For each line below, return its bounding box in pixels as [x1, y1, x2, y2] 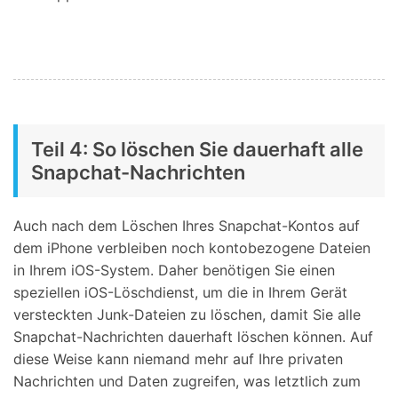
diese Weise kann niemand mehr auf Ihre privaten [13, 349, 343, 368]
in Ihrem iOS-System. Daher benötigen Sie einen [13, 260, 335, 279]
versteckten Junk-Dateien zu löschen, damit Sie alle [13, 305, 361, 323]
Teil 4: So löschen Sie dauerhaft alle [31, 137, 363, 161]
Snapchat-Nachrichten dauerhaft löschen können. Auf [13, 327, 373, 346]
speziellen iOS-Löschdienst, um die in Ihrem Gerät [13, 283, 347, 301]
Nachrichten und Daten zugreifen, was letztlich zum [13, 371, 361, 390]
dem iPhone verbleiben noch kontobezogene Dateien [13, 238, 370, 257]
